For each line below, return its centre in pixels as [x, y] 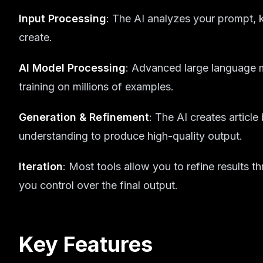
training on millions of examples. [96, 87]
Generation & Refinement [84, 117]
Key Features [86, 244]
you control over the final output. [98, 185]
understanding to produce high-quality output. [131, 136]
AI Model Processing [72, 68]
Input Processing [63, 18]
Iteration [41, 166]
